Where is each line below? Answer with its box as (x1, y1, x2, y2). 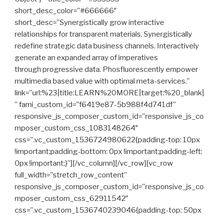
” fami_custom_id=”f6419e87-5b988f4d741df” (15, 100, 176, 109)
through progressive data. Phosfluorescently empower (15, 65, 198, 74)
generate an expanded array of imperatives (15, 53, 158, 62)
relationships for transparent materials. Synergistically (15, 30, 192, 39)
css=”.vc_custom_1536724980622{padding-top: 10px (15, 135, 200, 144)
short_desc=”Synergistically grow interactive (15, 18, 164, 27)
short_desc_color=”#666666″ (15, 6, 117, 15)
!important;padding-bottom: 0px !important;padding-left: (15, 147, 202, 156)
